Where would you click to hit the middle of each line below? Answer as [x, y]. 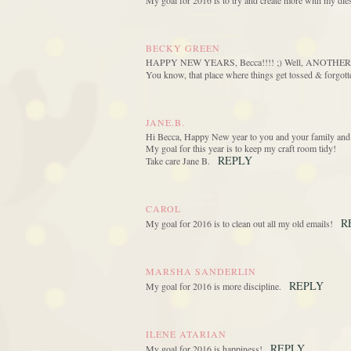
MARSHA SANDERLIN [201, 271]
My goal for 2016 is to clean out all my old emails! [239, 224]
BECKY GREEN [183, 48]
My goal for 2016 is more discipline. [213, 286]
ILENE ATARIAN [186, 334]
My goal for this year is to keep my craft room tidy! [241, 148]
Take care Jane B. [178, 161]
